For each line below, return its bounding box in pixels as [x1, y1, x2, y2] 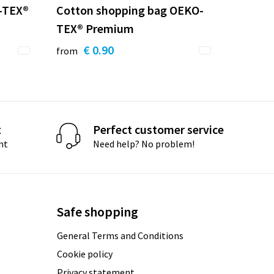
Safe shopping [57, 202, 139, 220]
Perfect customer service [93, 122, 224, 138]
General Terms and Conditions [57, 229, 184, 242]
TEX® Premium [56, 20, 135, 36]
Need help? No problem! [93, 138, 195, 150]
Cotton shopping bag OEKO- [56, 2, 204, 18]
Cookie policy [57, 247, 113, 260]
